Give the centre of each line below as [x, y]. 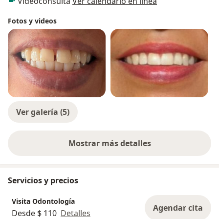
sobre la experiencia [148, 148]
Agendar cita [178, 208]
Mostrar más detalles [109, 143]
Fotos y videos [32, 21]
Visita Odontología [43, 201]
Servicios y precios [43, 181]
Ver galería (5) [43, 112]
